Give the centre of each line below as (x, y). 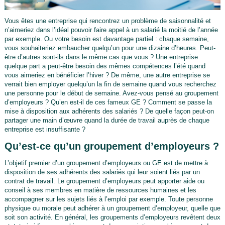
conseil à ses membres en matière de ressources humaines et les (100, 190)
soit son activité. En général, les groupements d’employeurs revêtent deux (112, 217)
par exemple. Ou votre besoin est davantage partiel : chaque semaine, (106, 39)
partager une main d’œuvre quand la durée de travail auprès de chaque (107, 120)
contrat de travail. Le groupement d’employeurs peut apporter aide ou (104, 181)
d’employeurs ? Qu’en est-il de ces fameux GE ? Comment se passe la (108, 102)
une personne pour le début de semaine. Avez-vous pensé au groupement (111, 93)
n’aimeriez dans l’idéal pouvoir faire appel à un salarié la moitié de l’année (111, 30)
